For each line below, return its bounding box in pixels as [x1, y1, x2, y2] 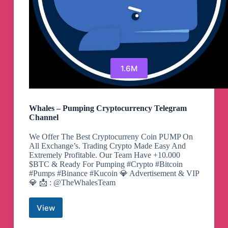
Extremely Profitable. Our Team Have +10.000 [28, 151, 180, 160]
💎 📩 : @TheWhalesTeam [28, 178, 116, 187]
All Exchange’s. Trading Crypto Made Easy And [28, 141, 186, 151]
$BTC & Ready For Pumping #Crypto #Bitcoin [28, 160, 183, 169]
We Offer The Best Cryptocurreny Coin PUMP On [28, 132, 193, 141]
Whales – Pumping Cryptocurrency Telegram [28, 104, 187, 113]
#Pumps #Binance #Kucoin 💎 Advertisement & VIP [28, 169, 199, 178]
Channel [28, 113, 59, 122]
